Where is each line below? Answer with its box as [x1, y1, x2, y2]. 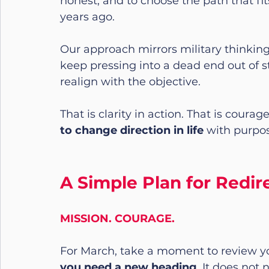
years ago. [60, 10, 115, 23]
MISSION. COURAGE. [60, 211, 175, 225]
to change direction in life [60, 123, 204, 137]
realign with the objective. [60, 74, 201, 88]
